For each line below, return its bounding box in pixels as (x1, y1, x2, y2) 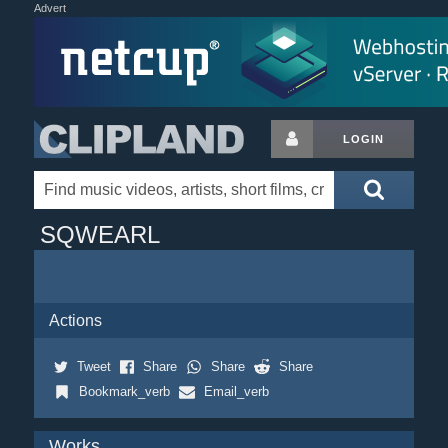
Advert (33, 2, 66, 14)
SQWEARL (39, 221, 160, 248)
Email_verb (203, 384, 269, 399)
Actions (48, 312, 102, 329)
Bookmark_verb (78, 384, 170, 399)
